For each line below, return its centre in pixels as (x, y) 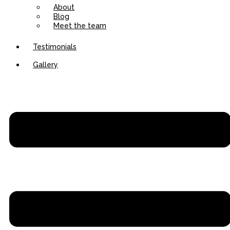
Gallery (45, 65)
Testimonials (55, 47)
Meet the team (80, 26)
